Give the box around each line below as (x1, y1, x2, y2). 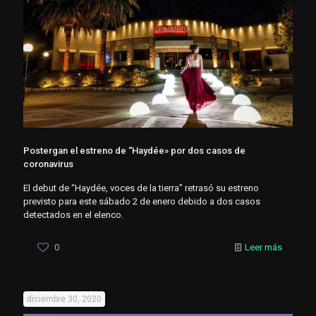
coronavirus (23, 159, 73, 170)
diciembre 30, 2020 (27, 294, 102, 305)
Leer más (245, 242, 282, 253)
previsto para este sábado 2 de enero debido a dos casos (23, 196, 260, 207)
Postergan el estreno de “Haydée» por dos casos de (23, 145, 245, 157)
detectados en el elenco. (23, 209, 123, 221)
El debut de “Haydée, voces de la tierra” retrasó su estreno (23, 183, 259, 194)
